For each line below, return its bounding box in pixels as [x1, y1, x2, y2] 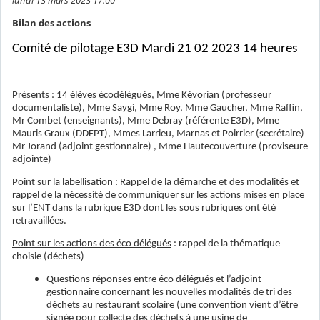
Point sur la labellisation [12, 176, 113, 188]
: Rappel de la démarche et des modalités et [113, 176, 299, 188]
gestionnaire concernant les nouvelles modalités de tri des [46, 287, 292, 299]
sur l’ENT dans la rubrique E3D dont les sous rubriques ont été [12, 202, 276, 214]
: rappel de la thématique [171, 239, 280, 250]
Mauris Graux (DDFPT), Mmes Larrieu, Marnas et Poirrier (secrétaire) [12, 128, 304, 139]
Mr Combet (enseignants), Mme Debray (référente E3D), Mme [12, 115, 279, 126]
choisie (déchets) [12, 251, 84, 263]
